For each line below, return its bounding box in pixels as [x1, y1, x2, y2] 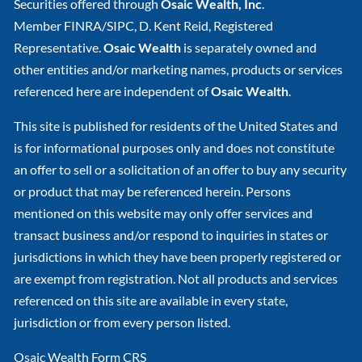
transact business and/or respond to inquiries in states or [14, 227, 329, 243]
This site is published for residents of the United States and [14, 118, 339, 134]
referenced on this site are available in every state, [14, 293, 288, 309]
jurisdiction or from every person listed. [14, 314, 231, 330]
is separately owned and [181, 40, 318, 56]
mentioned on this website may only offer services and [14, 205, 314, 221]
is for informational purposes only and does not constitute [14, 140, 335, 156]
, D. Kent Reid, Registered [134, 18, 274, 34]
